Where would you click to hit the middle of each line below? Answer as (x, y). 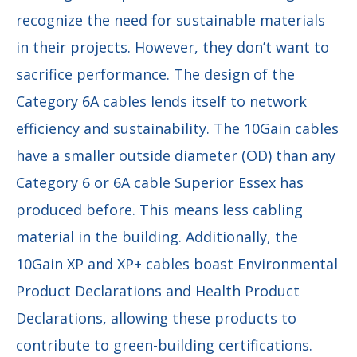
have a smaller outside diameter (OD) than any (176, 156)
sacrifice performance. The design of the (155, 75)
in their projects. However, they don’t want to (173, 47)
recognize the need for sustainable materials (171, 20)
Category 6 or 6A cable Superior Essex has (160, 183)
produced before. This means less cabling (159, 210)
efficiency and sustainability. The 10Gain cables (177, 129)
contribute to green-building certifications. (164, 345)
